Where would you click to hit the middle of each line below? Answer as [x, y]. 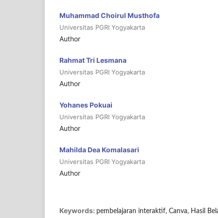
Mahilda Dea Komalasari [99, 150]
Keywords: [78, 211]
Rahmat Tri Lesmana [93, 60]
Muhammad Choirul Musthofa [109, 16]
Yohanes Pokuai [86, 105]
